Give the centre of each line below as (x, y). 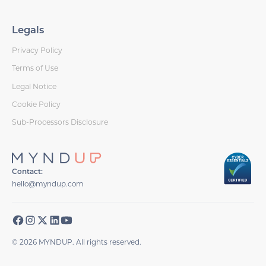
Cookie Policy (37, 104)
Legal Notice (34, 86)
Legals (28, 31)
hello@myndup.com (48, 184)
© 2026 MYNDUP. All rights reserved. (77, 242)
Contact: (28, 172)
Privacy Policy (37, 50)
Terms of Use (35, 68)
